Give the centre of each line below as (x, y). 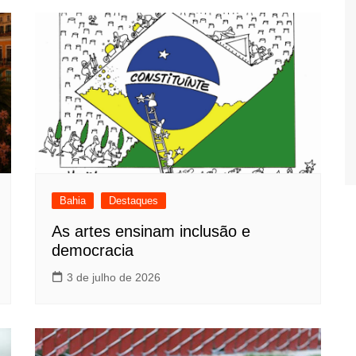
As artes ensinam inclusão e (151, 232)
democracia (93, 251)
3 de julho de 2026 (114, 278)
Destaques (133, 201)
